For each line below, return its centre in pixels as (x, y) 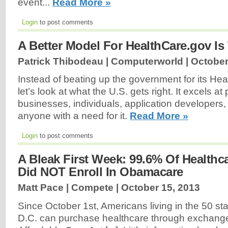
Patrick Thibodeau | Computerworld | (104, 61)
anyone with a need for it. (74, 116)
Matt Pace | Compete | (69, 188)
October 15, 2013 (161, 188)
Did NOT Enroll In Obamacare (101, 172)
